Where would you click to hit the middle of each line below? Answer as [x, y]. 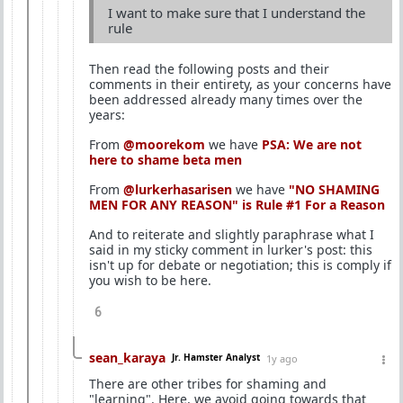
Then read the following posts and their [209, 68]
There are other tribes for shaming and [208, 383]
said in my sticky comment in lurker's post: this [231, 249]
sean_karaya [127, 357]
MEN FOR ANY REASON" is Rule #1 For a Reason [237, 204]
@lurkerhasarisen [178, 189]
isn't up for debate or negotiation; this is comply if [240, 264]
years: [107, 114]
